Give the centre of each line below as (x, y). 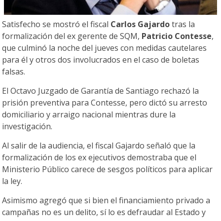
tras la (183, 24)
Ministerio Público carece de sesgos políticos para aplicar (108, 169)
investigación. (27, 127)
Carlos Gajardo (140, 24)
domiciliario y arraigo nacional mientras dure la (89, 115)
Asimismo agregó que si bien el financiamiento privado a (106, 201)
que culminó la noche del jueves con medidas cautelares (105, 48)
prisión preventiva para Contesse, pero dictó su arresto (105, 103)
